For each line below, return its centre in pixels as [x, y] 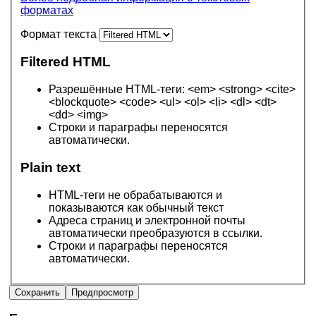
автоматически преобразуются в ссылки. [156, 233]
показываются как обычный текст [136, 207]
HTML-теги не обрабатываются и [135, 195]
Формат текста [60, 34]
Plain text [50, 167]
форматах [47, 10]
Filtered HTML [66, 62]
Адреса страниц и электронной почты [147, 220]
